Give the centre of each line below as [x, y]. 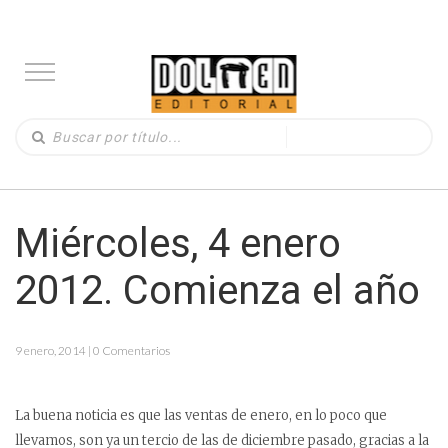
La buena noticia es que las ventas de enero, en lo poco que [201, 415]
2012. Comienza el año [217, 290]
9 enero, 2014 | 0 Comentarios [92, 350]
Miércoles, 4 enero [178, 243]
